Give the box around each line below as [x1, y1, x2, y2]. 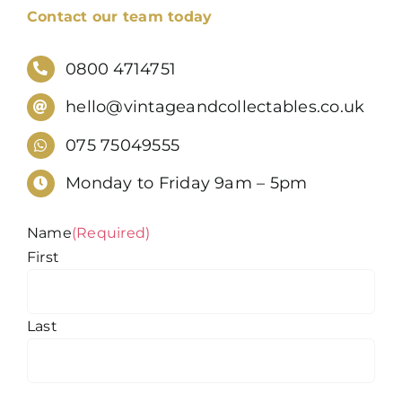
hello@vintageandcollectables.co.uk [66, 97, 365, 118]
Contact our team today [26, 7, 213, 25]
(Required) [71, 223, 151, 241]
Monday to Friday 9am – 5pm [66, 173, 308, 194]
